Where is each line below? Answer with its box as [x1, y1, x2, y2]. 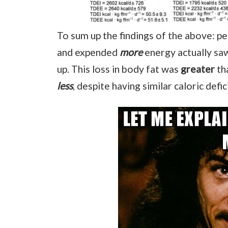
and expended [57, 46, 120, 58]
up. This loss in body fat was [57, 63, 181, 75]
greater [181, 63, 215, 75]
